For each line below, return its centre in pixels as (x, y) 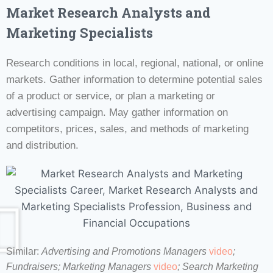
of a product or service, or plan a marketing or (111, 96)
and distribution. (42, 145)
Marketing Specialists (80, 32)
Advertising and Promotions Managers (125, 251)
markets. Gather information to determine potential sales (134, 79)
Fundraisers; (33, 266)
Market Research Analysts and (108, 12)
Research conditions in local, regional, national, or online (135, 63)
